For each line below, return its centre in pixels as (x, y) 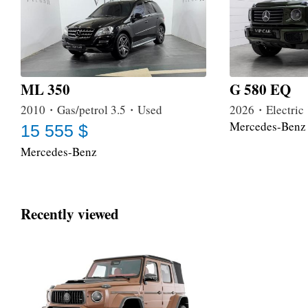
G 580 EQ (260, 90)
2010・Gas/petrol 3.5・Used (91, 110)
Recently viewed (70, 213)
